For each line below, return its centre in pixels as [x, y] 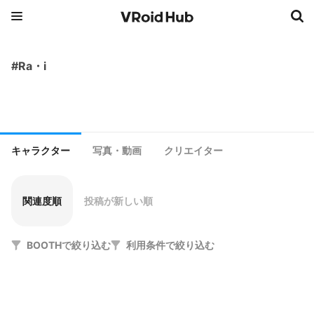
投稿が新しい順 [118, 201]
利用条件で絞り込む [170, 245]
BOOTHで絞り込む [69, 245]
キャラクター [41, 151]
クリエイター [193, 151]
